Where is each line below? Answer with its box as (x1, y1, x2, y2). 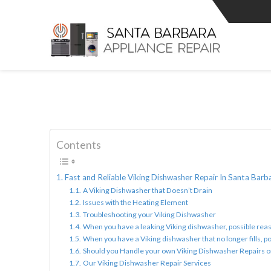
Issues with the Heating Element (82, 198, 188, 207)
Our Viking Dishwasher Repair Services (82, 258, 211, 268)
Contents (56, 138, 101, 152)
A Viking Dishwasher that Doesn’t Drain (82, 186, 212, 195)
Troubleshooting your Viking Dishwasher (82, 210, 216, 220)
